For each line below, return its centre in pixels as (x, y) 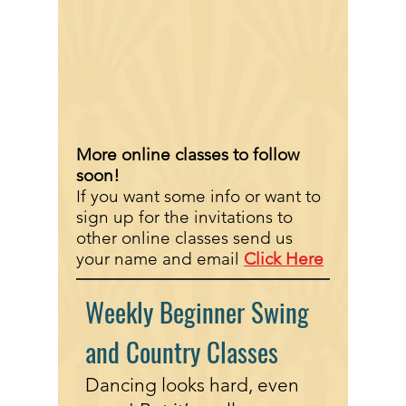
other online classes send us (184, 238)
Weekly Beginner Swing (197, 311)
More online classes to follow (188, 155)
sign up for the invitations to (184, 217)
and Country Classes (182, 351)
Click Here (284, 259)
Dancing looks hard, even (192, 385)
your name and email (160, 259)
